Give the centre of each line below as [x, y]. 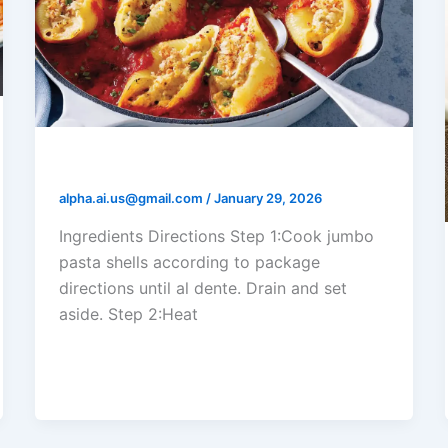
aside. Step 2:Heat [128, 313]
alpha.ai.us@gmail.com [132, 198]
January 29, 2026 [267, 198]
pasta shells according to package [189, 261]
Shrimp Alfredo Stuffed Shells [202, 164]
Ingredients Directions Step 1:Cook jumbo [216, 235]
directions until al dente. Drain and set [202, 287]
